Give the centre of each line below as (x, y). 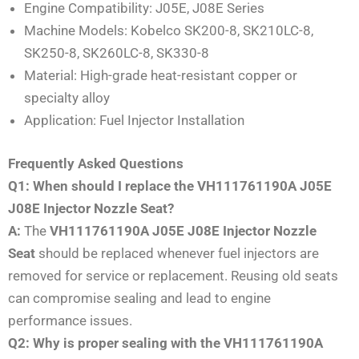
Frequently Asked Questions (96, 163)
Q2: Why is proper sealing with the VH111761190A (165, 343)
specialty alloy (67, 98)
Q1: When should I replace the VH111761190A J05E (170, 186)
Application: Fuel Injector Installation (134, 121)
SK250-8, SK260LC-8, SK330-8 (117, 53)
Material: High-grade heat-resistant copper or (161, 76)
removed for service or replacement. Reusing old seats (173, 275)
